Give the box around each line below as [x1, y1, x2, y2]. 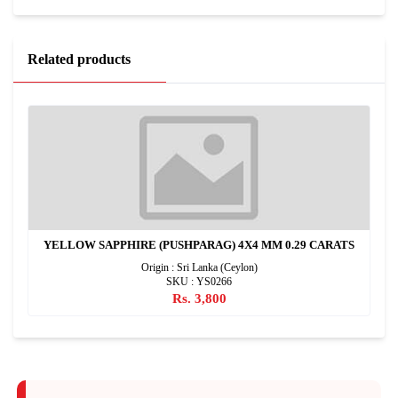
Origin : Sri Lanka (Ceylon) [140, 260, 258, 274]
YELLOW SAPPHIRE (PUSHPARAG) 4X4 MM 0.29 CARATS [44, 237, 354, 251]
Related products [28, 51, 131, 67]
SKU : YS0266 [166, 275, 232, 288]
